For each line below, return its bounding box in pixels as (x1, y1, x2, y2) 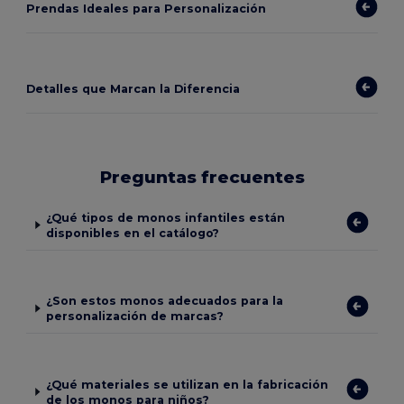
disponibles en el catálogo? (46, 225, 220, 240)
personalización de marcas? (46, 309, 225, 323)
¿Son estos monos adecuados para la (46, 294, 284, 308)
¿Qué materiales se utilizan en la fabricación (45, 377, 328, 391)
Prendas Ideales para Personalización (26, 2, 267, 15)
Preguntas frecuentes (99, 166, 305, 188)
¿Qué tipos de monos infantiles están (46, 210, 286, 225)
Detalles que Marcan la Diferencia (26, 82, 241, 96)
